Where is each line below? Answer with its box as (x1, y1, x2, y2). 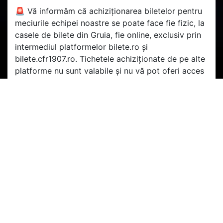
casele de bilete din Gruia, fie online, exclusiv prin (15, 30, 201, 40)
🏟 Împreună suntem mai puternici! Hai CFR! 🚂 (15, 98, 193, 108)
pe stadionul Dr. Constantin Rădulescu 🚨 (15, 78, 171, 88)
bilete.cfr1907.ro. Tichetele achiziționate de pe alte (15, 54, 205, 64)
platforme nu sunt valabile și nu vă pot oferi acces (15, 66, 204, 76)
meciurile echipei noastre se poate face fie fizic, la (15, 18, 205, 28)
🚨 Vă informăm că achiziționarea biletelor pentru (15, 6, 202, 16)
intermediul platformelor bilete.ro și (15, 42, 148, 52)
